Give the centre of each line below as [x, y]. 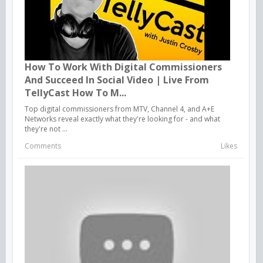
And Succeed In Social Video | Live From [117, 80]
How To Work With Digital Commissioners [123, 67]
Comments [43, 146]
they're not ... [46, 129]
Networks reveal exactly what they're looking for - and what [122, 119]
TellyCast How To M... [75, 92]
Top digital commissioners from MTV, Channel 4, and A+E [119, 109]
